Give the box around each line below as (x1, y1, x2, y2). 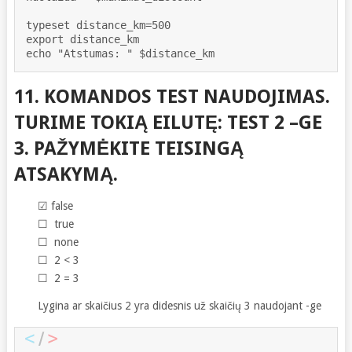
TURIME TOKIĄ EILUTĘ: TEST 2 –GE (13, 111, 322, 134)
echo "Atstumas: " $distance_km (25, 46, 214, 60)
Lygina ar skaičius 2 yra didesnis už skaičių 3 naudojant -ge (37, 299, 321, 312)
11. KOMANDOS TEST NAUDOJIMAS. (13, 85, 330, 108)
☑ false (37, 199, 73, 212)
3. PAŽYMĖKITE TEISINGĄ (13, 137, 244, 159)
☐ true (37, 217, 74, 230)
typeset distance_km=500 (25, 18, 170, 31)
